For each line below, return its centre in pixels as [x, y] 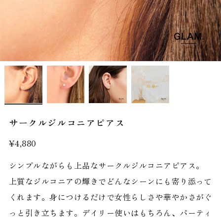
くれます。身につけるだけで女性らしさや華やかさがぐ [110, 197]
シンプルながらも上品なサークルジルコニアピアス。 [106, 166]
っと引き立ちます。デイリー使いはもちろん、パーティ [110, 213]
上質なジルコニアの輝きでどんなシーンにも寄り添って [110, 181]
